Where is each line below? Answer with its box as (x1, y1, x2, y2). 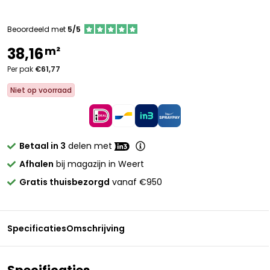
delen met (66, 140, 115, 152)
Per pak (7, 64, 35, 74)
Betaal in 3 (19, 140, 66, 152)
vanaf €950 (110, 176, 162, 188)
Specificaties (7, 222, 66, 234)
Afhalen (19, 158, 54, 170)
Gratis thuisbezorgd (19, 176, 110, 188)
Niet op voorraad (10, 85, 72, 95)
